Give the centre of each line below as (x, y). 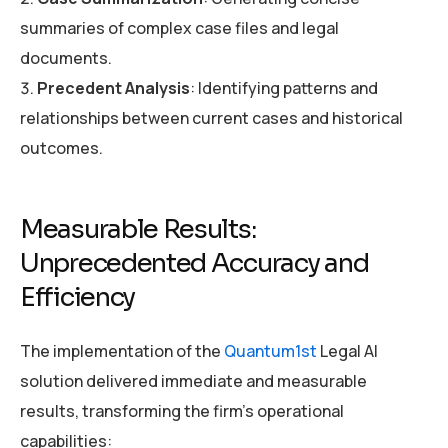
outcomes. (61, 147)
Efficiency (77, 297)
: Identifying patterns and (284, 87)
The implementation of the (122, 351)
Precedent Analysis (113, 87)
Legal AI (347, 351)
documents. (66, 57)
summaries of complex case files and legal (179, 27)
